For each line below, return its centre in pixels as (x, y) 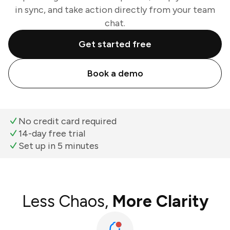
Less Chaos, (67, 201)
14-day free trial (52, 133)
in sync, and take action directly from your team (115, 10)
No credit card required (68, 121)
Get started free (115, 44)
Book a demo (115, 73)
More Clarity (160, 201)
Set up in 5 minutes (59, 146)
